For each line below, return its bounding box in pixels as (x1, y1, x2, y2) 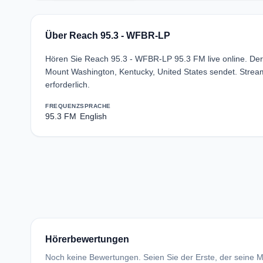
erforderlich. (45, 80, 90, 89)
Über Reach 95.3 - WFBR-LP (45, 31, 170, 41)
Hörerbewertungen (45, 234, 129, 244)
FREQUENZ (45, 103, 80, 109)
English (80, 112, 107, 121)
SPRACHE (80, 103, 111, 109)
